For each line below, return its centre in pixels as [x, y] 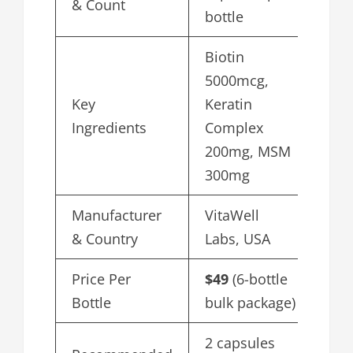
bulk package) [250, 303]
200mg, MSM [248, 152]
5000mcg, [237, 81]
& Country [105, 239]
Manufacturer [117, 216]
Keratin [229, 104]
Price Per [101, 279]
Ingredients [109, 128]
